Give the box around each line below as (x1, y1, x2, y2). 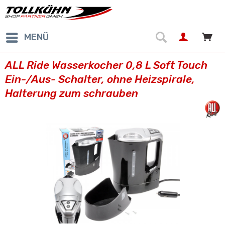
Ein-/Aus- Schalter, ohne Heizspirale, (5, 73, 195, 85)
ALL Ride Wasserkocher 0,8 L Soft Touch (5, 59, 207, 71)
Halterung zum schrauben (5, 87, 138, 99)
